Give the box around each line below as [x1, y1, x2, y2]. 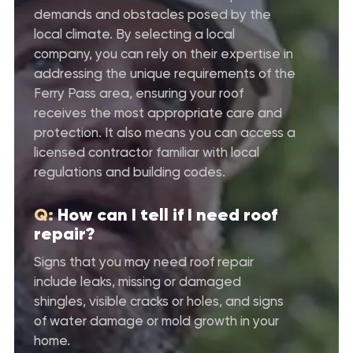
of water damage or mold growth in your [34, 312, 279, 329]
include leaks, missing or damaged [34, 273, 241, 289]
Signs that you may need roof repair [34, 253, 254, 269]
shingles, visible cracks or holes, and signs [34, 292, 284, 309]
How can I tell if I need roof [58, 203, 277, 225]
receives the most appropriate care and [34, 104, 282, 121]
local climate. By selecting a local [34, 25, 235, 42]
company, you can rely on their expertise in [34, 45, 293, 61]
